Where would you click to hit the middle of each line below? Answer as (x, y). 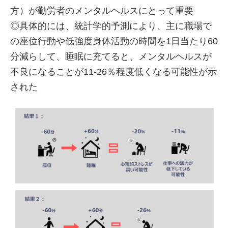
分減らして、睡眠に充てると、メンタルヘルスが (111, 56)
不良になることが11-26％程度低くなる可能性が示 (113, 72)
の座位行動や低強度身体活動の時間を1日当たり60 (114, 41)
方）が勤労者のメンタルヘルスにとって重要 (102, 11)
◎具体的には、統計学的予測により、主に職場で (111, 26)
